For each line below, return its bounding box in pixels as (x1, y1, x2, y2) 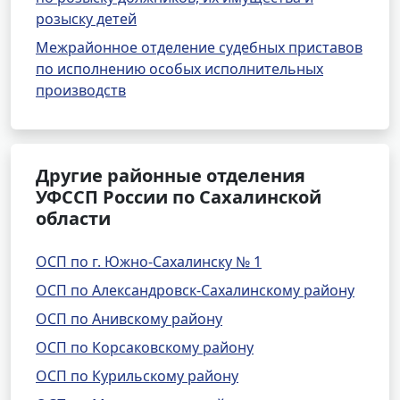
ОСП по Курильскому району (36, 366, 238, 386)
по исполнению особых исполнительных (36, 59, 323, 79)
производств (36, 80, 126, 100)
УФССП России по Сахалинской (36, 185, 321, 209)
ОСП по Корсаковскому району (36, 337, 254, 357)
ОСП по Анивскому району (36, 309, 222, 329)
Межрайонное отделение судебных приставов (36, 37, 362, 57)
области (36, 206, 111, 230)
